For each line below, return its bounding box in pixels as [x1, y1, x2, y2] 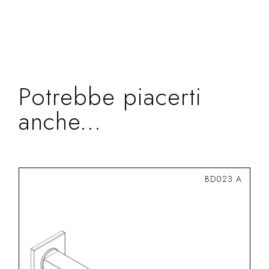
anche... [19, 103, 102, 139]
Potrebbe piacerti [19, 79, 202, 114]
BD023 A [204, 172, 242, 185]
